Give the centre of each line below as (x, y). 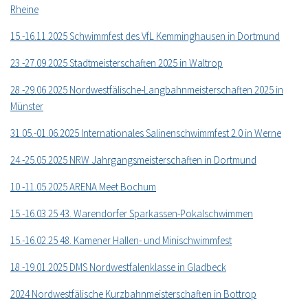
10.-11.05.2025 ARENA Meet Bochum (83, 187)
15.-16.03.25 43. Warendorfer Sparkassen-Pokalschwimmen (132, 213)
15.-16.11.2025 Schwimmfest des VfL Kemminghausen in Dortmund (145, 36)
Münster (27, 106)
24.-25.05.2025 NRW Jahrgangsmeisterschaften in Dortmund (133, 160)
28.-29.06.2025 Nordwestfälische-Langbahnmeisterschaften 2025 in (147, 90)
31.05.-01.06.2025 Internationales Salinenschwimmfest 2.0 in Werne (146, 133)
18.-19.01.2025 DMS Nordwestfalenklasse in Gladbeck (118, 267)
